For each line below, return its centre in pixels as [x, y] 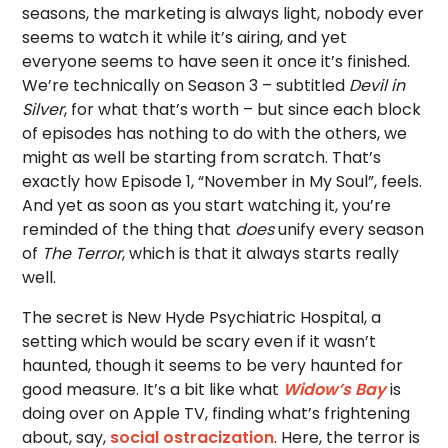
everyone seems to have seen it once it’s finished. [216, 61]
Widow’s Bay [335, 389]
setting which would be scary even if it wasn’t [199, 341]
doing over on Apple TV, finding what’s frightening [216, 413]
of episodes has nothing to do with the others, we [215, 133]
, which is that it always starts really [261, 253]
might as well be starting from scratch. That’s [202, 157]
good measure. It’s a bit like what [153, 389]
